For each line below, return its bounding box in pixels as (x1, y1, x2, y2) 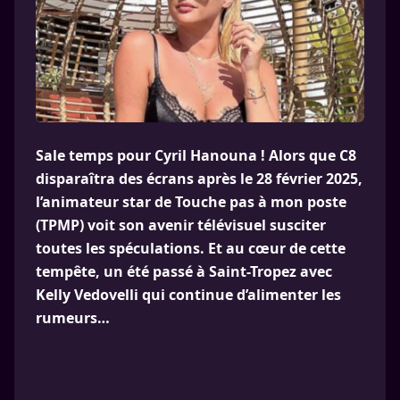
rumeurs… (36, 308, 110, 328)
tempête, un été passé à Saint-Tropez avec (36, 262, 332, 281)
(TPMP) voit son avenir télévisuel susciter (36, 215, 326, 235)
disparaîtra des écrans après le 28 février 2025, (36, 169, 362, 188)
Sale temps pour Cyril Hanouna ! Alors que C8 (36, 146, 356, 165)
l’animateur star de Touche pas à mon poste (36, 192, 346, 212)
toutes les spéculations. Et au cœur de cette (36, 238, 346, 258)
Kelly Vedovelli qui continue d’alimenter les (36, 285, 341, 304)
